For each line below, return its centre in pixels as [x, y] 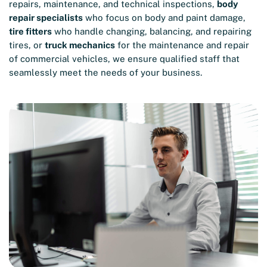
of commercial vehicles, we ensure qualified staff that [124, 58]
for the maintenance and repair [182, 45]
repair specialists [46, 17]
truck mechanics [80, 45]
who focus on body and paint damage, [164, 17]
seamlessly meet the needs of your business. [105, 72]
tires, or [27, 45]
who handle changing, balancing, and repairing [152, 31]
